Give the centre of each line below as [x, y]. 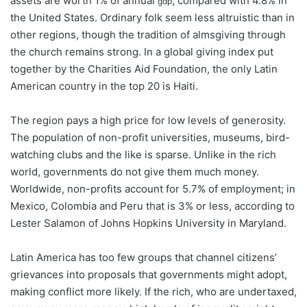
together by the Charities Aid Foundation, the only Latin [144, 69]
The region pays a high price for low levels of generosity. [148, 120]
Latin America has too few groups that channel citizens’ [144, 257]
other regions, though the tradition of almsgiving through [148, 35]
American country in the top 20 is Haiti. [104, 86]
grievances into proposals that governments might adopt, [149, 274]
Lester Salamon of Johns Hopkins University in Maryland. [148, 223]
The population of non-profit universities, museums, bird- [150, 137]
